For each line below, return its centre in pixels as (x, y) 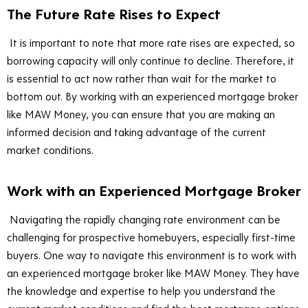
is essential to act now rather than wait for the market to (142, 79)
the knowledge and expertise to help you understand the (141, 291)
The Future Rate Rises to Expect (114, 14)
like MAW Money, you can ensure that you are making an (141, 114)
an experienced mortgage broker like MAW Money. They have (153, 273)
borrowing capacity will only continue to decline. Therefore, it (151, 61)
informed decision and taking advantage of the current (136, 132)
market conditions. (50, 150)
